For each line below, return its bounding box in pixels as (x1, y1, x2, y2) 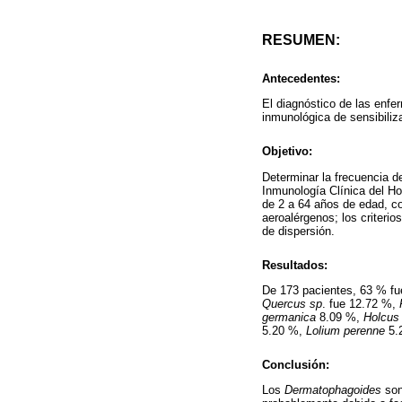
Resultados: (262, 258, 328, 272)
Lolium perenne (306, 324, 385, 338)
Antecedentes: (262, 72, 340, 86)
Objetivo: (262, 144, 312, 159)
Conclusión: (262, 358, 329, 372)
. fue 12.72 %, (322, 297, 399, 311)
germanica (262, 310, 316, 325)
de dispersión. (262, 223, 335, 238)
